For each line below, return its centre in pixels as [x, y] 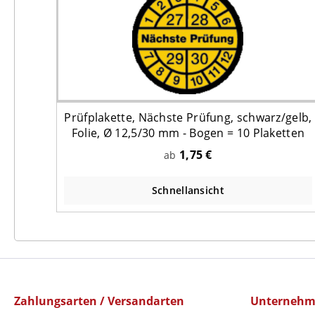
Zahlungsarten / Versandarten [99, 301]
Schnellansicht [188, 190]
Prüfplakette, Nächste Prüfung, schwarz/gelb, [188, 117]
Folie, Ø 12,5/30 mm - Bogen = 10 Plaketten [188, 133]
